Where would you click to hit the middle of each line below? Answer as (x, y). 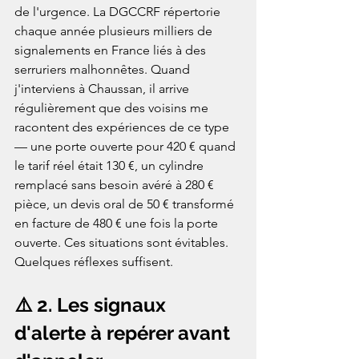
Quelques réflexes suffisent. (94, 262)
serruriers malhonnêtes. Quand (104, 70)
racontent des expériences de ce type (123, 127)
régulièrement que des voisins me (113, 108)
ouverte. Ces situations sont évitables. (123, 243)
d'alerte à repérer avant (125, 333)
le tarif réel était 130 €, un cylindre (111, 166)
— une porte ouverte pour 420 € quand (127, 147)
